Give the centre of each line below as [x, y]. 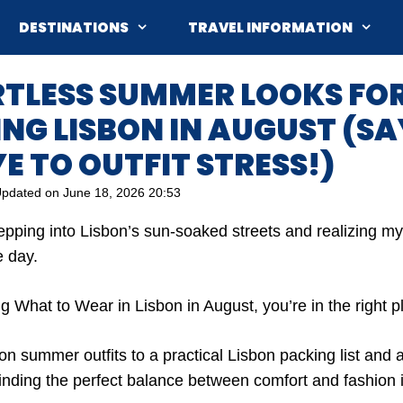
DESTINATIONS [73, 27]
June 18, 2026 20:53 [122, 193]
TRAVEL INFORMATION [270, 27]
